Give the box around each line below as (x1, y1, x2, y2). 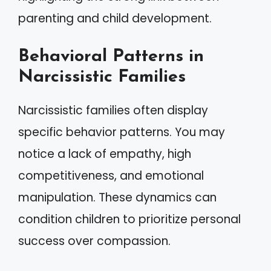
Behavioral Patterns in (18, 48, 204, 65)
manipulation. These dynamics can (18, 189, 217, 206)
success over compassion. (18, 233, 171, 249)
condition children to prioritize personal (18, 211, 241, 227)
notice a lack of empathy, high (18, 146, 191, 162)
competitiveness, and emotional (18, 168, 204, 184)
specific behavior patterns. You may (18, 124, 225, 140)
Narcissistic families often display (18, 102, 208, 119)
